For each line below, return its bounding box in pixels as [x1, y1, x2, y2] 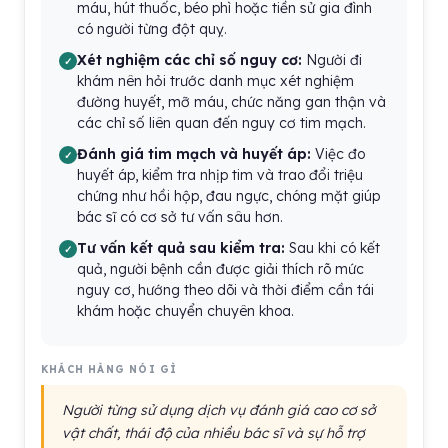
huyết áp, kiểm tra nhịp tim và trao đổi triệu [77, 166, 363, 184]
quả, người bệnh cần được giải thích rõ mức [77, 260, 364, 278]
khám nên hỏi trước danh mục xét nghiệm [77, 72, 354, 90]
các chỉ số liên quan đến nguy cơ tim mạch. [77, 114, 366, 132]
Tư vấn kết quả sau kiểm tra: [77, 239, 285, 257]
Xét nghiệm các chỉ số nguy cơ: [77, 51, 302, 69]
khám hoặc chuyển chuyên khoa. [77, 302, 294, 320]
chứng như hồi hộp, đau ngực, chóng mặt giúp [77, 187, 380, 205]
